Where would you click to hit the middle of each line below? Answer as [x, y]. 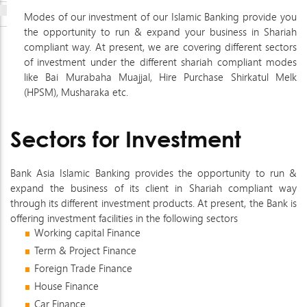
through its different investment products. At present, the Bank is [153, 203]
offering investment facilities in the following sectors [124, 218]
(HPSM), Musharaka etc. [76, 92]
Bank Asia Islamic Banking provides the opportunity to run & [153, 173]
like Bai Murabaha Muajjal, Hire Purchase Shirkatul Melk [160, 77]
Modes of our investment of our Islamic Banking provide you [160, 17]
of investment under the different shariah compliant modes [160, 62]
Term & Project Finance [85, 250]
